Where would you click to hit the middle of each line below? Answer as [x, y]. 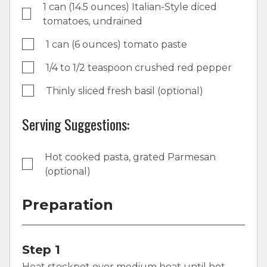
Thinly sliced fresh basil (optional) [125, 91]
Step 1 [41, 249]
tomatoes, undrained [93, 21]
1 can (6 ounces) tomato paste [117, 44]
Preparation [68, 204]
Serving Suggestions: [76, 124]
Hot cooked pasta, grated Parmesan [131, 157]
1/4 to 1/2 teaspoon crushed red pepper [139, 67]
